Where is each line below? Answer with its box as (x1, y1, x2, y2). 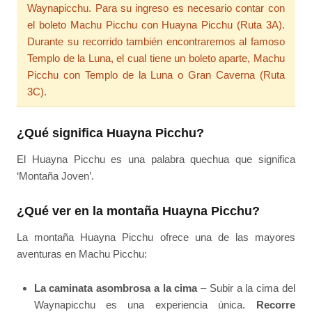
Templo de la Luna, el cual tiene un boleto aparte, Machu (27, 52, 285, 65)
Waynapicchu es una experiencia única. (33, 298, 256, 311)
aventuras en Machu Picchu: (17, 248, 148, 260)
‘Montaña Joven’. (17, 169, 95, 182)
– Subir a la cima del (197, 281, 295, 294)
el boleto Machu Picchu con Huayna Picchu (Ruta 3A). (27, 19, 285, 31)
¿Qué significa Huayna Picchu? (17, 125, 205, 140)
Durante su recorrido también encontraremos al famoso (27, 36, 285, 48)
